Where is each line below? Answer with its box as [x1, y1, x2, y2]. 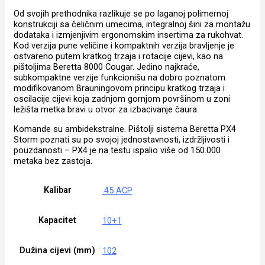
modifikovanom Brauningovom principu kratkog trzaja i [13, 83, 225, 94]
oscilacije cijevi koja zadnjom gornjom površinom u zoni [13, 93, 230, 105]
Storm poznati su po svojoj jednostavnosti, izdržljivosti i [13, 134, 230, 145]
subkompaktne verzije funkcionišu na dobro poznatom [13, 72, 225, 83]
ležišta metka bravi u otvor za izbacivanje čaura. [13, 104, 199, 115]
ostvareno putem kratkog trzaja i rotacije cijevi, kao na [13, 51, 223, 62]
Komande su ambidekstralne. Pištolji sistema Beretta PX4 [13, 123, 236, 134]
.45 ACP [102, 185, 132, 196]
